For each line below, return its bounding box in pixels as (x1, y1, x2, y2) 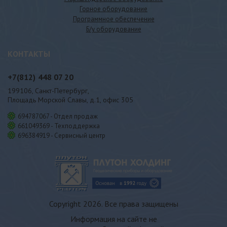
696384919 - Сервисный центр (18, 131, 105, 140)
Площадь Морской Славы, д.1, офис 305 (8, 95, 133, 104)
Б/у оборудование (86, 24, 141, 33)
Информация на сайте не (70, 213, 157, 224)
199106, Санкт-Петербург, (8, 86, 89, 95)
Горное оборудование (80, 4, 147, 13)
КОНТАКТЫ (8, 48, 50, 59)
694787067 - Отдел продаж (18, 111, 98, 121)
